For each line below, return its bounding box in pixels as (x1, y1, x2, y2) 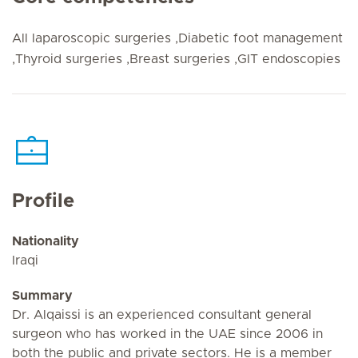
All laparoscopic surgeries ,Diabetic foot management (12, 32, 343, 45)
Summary (12, 288, 73, 302)
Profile (12, 191, 74, 211)
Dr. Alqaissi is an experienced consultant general (12, 308, 312, 321)
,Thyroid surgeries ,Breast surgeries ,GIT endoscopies (12, 53, 340, 66)
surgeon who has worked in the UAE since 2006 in (12, 327, 323, 340)
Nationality (12, 234, 79, 248)
